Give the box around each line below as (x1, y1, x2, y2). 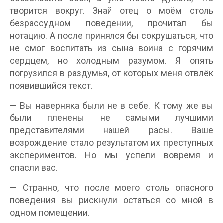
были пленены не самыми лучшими (10, 112, 213, 123)
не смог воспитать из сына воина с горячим (10, 43, 213, 53)
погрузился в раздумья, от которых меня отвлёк (10, 68, 213, 78)
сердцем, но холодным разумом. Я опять (10, 55, 213, 66)
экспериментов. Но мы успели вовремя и (10, 150, 213, 160)
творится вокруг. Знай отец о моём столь (10, 5, 213, 16)
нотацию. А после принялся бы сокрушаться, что (10, 30, 213, 41)
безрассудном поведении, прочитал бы (10, 18, 213, 28)
